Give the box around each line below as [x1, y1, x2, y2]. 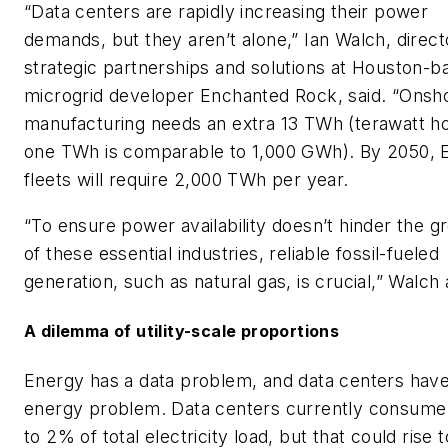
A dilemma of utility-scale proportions [24, 321, 340, 342]
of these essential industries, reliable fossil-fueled [24, 243, 440, 265]
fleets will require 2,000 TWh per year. [24, 169, 349, 191]
